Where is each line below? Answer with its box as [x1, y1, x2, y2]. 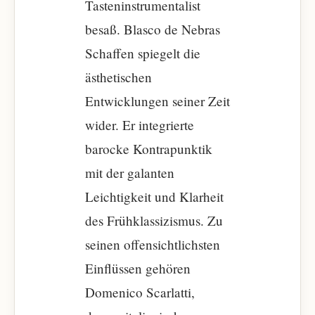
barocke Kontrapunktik [85, 140, 212, 157]
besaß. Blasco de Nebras [85, 20, 220, 38]
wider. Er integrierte [85, 116, 194, 134]
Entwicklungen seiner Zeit [85, 92, 230, 110]
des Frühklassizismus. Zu [85, 212, 223, 229]
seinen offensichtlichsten [85, 236, 220, 253]
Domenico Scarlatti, [85, 283, 195, 301]
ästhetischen [85, 68, 152, 86]
